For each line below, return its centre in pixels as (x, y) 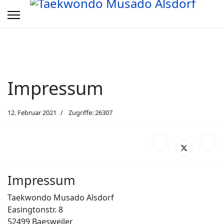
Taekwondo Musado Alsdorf (61, 197)
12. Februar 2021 (32, 112)
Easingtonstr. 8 (35, 209)
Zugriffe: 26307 (90, 112)
